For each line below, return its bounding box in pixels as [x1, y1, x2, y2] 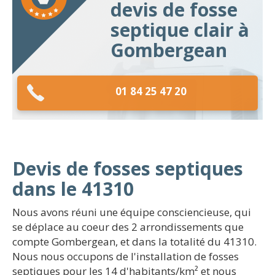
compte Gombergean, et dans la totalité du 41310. [12, 234, 257, 249]
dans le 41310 [12, 176, 134, 201]
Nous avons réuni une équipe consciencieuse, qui [12, 205, 251, 219]
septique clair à [110, 17, 249, 42]
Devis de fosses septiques [12, 156, 243, 181]
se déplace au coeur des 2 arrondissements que [12, 220, 244, 234]
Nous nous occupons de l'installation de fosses [12, 249, 239, 263]
